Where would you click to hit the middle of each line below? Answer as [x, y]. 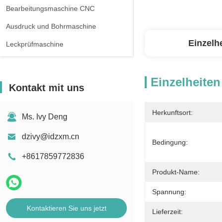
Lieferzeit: [167, 212]
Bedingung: [170, 142]
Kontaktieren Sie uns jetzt [66, 208]
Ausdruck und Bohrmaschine [51, 26]
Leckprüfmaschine [35, 44]
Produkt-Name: [176, 172]
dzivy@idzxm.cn [51, 137]
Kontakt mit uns [47, 88]
